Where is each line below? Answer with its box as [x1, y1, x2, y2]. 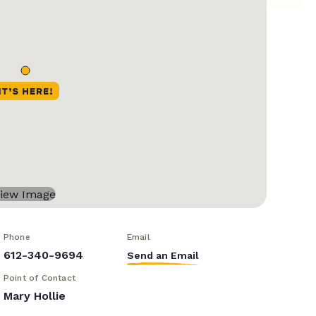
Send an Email [126, 250, 199, 262]
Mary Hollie [3, 289, 66, 303]
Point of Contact [3, 273, 75, 284]
